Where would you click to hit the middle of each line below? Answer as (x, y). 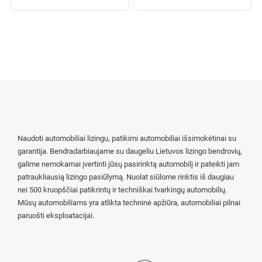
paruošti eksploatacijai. (56, 215)
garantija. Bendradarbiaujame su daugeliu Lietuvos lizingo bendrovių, (130, 151)
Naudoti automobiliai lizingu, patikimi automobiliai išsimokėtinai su (127, 138)
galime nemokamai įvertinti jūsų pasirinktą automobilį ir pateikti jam (128, 164)
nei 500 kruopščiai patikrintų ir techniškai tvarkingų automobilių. (122, 189)
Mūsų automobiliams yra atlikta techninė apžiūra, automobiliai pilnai (129, 202)
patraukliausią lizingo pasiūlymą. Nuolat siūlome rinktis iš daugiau (126, 177)
